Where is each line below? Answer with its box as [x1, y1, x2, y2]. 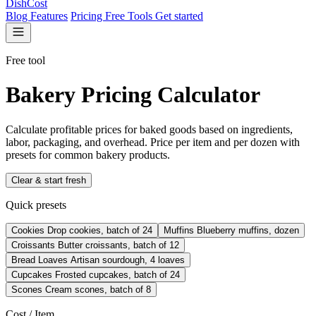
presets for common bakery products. [6, 148, 170, 161]
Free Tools [105, 10, 155, 22]
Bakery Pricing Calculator [6, 82, 260, 108]
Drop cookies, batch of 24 [47, 224, 152, 236]
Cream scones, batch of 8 [45, 284, 151, 295]
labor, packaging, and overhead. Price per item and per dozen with [6, 135, 300, 148]
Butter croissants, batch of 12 [58, 239, 179, 250]
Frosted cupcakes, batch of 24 [55, 269, 180, 280]
